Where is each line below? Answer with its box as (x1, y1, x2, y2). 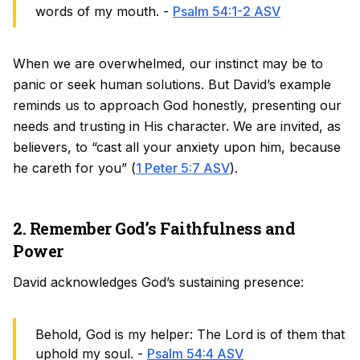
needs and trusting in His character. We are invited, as (13, 118, 341, 134)
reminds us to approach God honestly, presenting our (13, 97, 342, 113)
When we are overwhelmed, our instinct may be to (13, 55, 323, 72)
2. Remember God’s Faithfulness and (13, 218, 295, 239)
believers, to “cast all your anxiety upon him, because (13, 139, 341, 155)
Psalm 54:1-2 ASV (173, 3, 280, 19)
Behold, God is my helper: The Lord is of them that (35, 326, 345, 342)
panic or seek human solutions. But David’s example (13, 76, 331, 92)
